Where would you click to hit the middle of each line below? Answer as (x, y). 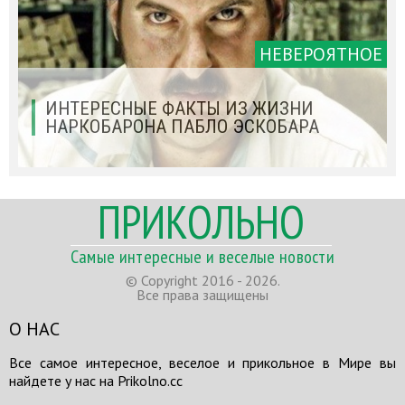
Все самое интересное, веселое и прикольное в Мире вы (202, 363)
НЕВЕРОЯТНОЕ (321, 55)
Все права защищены (202, 295)
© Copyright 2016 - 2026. (202, 281)
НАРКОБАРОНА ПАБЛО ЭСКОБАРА (182, 127)
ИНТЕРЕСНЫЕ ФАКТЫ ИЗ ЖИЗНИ (179, 109)
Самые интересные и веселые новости (202, 257)
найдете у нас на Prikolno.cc (96, 381)
